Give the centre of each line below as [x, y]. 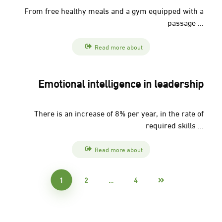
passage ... [185, 22]
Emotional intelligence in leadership [121, 83]
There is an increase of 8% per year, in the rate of [119, 113]
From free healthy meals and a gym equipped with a [114, 10]
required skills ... [174, 125]
